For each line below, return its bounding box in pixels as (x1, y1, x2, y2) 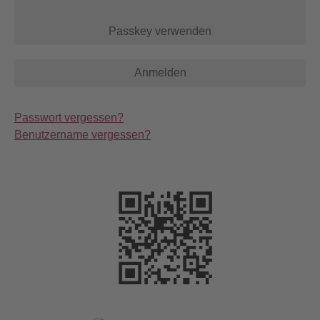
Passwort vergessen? (14, 111, 124, 124)
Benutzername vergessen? (14, 129, 151, 141)
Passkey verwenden (109, 25, 211, 38)
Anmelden (134, 66, 186, 79)
